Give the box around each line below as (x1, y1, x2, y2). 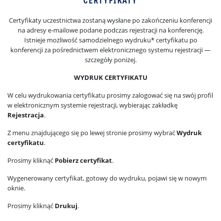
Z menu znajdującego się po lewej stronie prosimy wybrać (7, 128, 177, 137)
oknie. (7, 184, 25, 192)
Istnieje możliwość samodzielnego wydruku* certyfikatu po (24, 36, 197, 44)
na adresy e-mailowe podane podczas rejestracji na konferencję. (17, 26, 204, 35)
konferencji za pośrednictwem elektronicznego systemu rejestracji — (10, 45, 211, 54)
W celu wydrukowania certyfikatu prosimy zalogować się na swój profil (7, 91, 213, 100)
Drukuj (55, 201, 77, 210)
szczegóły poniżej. (84, 55, 137, 64)
